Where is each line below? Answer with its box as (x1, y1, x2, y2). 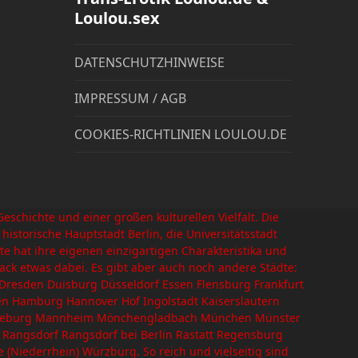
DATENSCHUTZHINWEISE (74, 54, 225, 72)
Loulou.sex (74, 7, 161, 30)
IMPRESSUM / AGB (74, 89, 187, 108)
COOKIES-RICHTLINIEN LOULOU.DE (74, 125, 288, 144)
